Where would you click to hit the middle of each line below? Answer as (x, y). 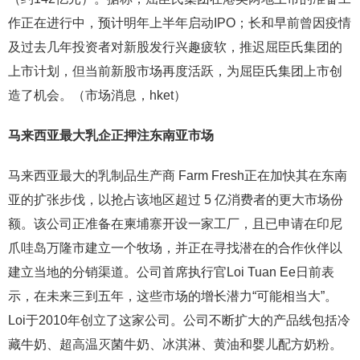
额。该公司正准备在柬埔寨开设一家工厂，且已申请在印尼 (175, 223)
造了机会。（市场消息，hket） (97, 95)
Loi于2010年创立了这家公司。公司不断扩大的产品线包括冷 (179, 320)
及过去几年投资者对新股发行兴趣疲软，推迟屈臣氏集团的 (175, 47)
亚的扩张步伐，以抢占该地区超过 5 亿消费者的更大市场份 (176, 199)
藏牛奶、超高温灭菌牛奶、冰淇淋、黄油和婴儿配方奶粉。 (175, 344)
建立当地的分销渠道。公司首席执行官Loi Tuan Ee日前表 (171, 272)
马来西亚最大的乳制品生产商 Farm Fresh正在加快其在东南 (178, 175)
